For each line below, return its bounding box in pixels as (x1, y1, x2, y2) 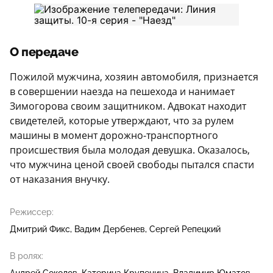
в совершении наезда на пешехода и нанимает (10, 85, 235, 98)
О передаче (10, 45, 78, 59)
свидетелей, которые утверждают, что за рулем (10, 114, 234, 127)
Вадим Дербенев (74, 224, 145, 234)
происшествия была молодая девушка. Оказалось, (10, 143, 250, 157)
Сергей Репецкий (149, 224, 221, 234)
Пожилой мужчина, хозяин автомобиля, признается (10, 70, 258, 83)
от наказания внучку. (10, 172, 110, 186)
